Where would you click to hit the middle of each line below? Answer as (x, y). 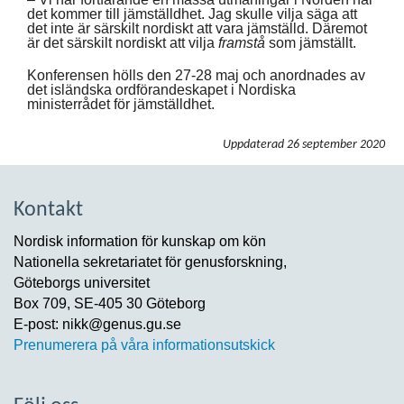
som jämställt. (311, 42)
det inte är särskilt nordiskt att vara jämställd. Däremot (197, 28)
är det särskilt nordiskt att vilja (123, 42)
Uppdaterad (253, 144)
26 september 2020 (337, 144)
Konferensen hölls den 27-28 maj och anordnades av (196, 75)
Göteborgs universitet (82, 282)
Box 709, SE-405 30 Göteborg (110, 303)
